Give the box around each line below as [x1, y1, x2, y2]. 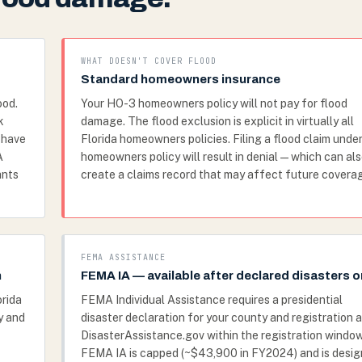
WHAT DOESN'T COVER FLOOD [81, 56, 217, 66]
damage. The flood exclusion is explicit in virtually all [81, 115, 354, 128]
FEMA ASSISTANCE [81, 252, 166, 263]
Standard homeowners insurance [81, 73, 280, 86]
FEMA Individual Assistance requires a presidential [81, 293, 343, 306]
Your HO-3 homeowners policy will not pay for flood [81, 97, 347, 110]
